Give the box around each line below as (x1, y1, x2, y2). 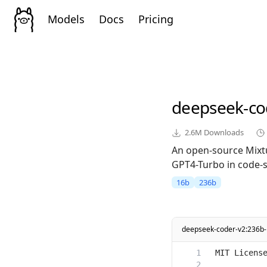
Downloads (202, 127, 244, 138)
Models (48, 11, 85, 26)
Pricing (138, 11, 173, 26)
